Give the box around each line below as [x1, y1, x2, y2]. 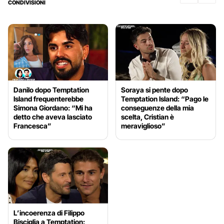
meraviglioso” [121, 121, 166, 130]
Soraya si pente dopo [121, 85, 188, 94]
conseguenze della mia [121, 103, 194, 112]
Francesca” [13, 121, 51, 130]
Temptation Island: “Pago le [121, 94, 209, 103]
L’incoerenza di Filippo [13, 208, 84, 217]
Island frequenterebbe [13, 94, 83, 103]
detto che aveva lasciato [13, 112, 92, 121]
